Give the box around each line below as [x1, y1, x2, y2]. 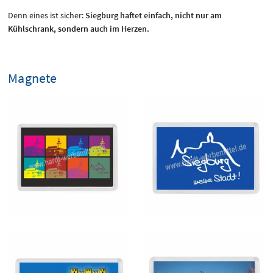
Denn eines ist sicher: [8, 10, 86, 21]
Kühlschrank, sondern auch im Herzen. [8, 23, 150, 34]
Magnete [8, 69, 57, 87]
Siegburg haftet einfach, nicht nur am [85, 10, 222, 21]
